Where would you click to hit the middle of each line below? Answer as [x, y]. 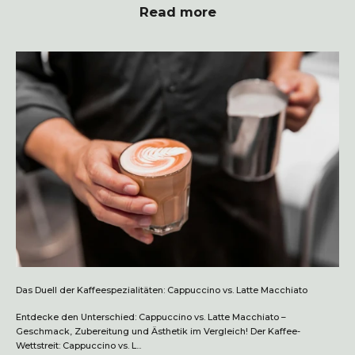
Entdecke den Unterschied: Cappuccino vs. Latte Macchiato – [151, 317]
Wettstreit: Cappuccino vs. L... [78, 345]
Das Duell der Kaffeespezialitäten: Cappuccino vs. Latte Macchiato [162, 290]
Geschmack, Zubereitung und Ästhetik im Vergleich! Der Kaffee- [158, 331]
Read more [177, 12]
